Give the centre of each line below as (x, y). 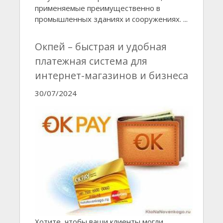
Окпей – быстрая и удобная (101, 47)
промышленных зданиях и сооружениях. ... (111, 19)
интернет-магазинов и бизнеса (111, 76)
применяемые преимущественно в (98, 8)
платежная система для (91, 61)
